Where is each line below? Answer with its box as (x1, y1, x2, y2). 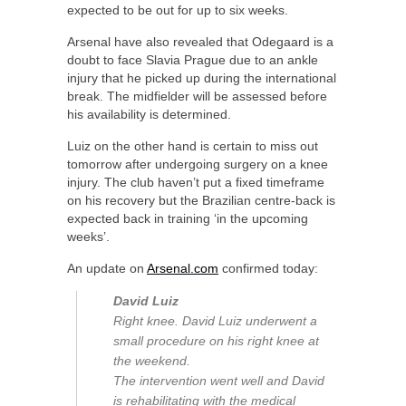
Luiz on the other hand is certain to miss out (67, 139, 318, 154)
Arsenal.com (147, 261, 218, 276)
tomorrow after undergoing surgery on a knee (67, 157, 328, 172)
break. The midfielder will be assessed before (67, 89, 327, 104)
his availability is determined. (67, 107, 231, 122)
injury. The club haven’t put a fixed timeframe (67, 175, 324, 190)
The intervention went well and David (113, 373, 324, 389)
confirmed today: (218, 261, 318, 276)
